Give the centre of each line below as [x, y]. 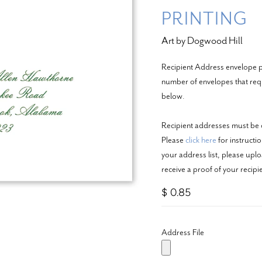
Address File [182, 232]
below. [173, 96]
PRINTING [204, 18]
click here [201, 139]
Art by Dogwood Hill [202, 40]
